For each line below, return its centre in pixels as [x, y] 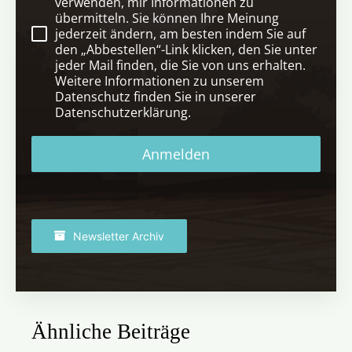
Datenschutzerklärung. [123, 112]
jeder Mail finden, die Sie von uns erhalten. [181, 65]
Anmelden [176, 154]
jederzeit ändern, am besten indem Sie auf [181, 33]
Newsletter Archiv [119, 236]
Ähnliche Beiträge [111, 332]
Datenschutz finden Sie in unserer [156, 96]
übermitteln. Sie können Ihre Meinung [167, 18]
